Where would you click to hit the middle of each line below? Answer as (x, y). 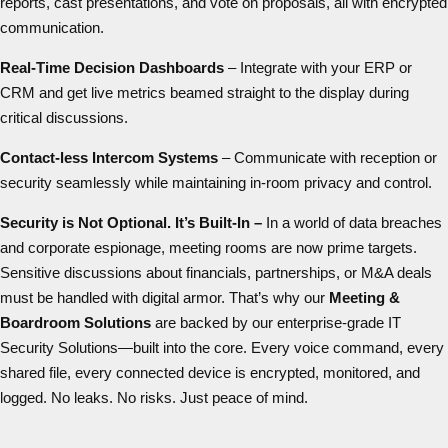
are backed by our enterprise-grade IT (276, 322)
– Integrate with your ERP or (318, 67)
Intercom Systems (153, 157)
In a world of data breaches (354, 222)
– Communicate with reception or (327, 157)
